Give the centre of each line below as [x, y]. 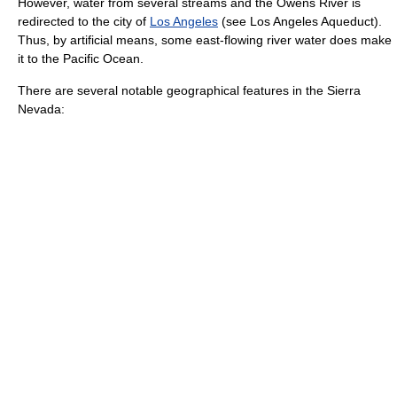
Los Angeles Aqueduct [312, 21]
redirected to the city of [84, 21]
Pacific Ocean [101, 58]
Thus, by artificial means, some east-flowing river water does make [205, 39]
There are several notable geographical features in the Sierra [189, 90]
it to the [40, 58]
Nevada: [41, 109]
